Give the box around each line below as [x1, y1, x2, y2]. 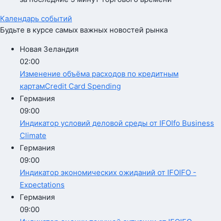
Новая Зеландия [20, 44, 78, 54]
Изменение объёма [20, 69, 90, 78]
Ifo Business [171, 118, 214, 128]
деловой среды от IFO [90, 118, 171, 128]
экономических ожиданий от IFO [59, 168, 179, 177]
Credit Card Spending [45, 81, 121, 91]
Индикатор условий [20, 118, 90, 128]
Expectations [20, 180, 65, 189]
